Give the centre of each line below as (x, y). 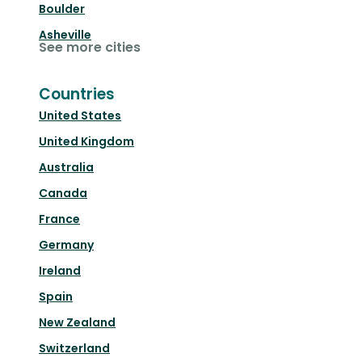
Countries (77, 94)
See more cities (90, 47)
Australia (66, 167)
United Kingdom (86, 141)
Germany (66, 244)
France (59, 219)
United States (80, 115)
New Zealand (77, 322)
